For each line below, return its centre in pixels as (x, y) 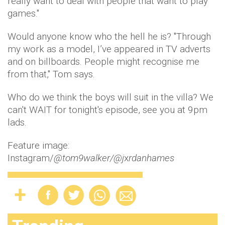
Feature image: (38, 145)
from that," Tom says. (51, 74)
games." (23, 13)
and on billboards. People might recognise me (103, 61)
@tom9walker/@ (88, 158)
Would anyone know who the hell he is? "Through (109, 36)
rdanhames (151, 158)
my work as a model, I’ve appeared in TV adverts (109, 49)
